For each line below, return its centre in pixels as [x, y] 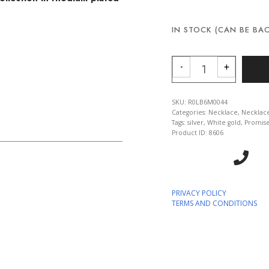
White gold [224, 122]
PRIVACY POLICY [199, 193]
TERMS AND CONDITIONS [214, 203]
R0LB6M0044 [208, 102]
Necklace [223, 112]
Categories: [190, 112]
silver [195, 122]
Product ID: [190, 132]
